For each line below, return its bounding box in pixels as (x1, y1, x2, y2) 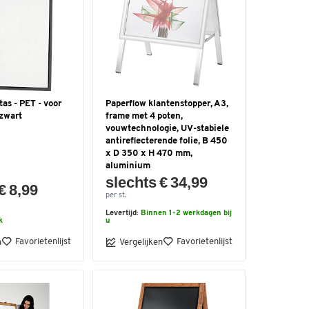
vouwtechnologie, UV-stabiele (106, 124, 229, 133)
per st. (106, 192, 126, 199)
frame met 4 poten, (106, 112, 183, 121)
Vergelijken (119, 237, 163, 247)
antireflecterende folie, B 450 (106, 137, 228, 146)
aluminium (106, 161, 150, 170)
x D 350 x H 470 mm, (106, 149, 192, 158)
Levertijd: (106, 210, 141, 217)
